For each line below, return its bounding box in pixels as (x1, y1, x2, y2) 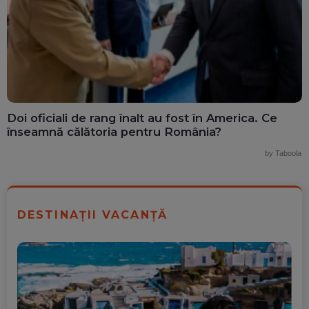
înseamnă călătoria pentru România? (7, 124, 221, 139)
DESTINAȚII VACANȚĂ (17, 208, 168, 221)
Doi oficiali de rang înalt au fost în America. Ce (7, 110, 277, 125)
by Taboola (265, 148, 301, 157)
